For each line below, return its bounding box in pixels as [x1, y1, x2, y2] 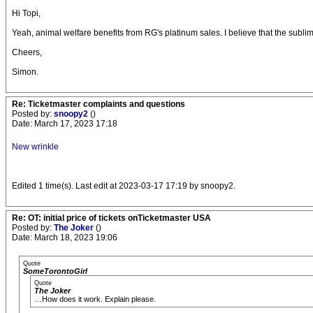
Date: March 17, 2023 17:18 [12, 119, 117, 129]
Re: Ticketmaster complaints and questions [12, 99, 185, 109]
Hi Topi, [12, 8, 41, 18]
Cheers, [12, 48, 42, 57]
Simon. [12, 67, 38, 77]
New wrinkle [12, 142, 59, 152]
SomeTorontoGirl [23, 267, 87, 275]
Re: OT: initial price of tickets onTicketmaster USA [12, 213, 211, 223]
